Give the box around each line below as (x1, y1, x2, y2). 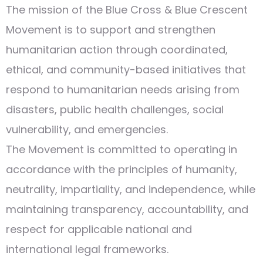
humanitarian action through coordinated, (6, 42, 228, 57)
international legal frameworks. (6, 242, 168, 257)
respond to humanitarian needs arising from (6, 82, 240, 97)
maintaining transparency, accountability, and (6, 202, 248, 217)
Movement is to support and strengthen (6, 22, 215, 37)
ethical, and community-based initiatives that (6, 62, 246, 77)
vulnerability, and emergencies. (6, 122, 168, 137)
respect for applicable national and (6, 222, 192, 237)
